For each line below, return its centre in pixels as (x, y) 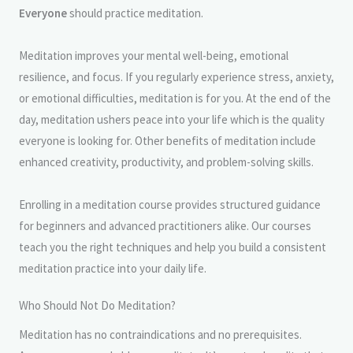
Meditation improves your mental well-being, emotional (154, 55)
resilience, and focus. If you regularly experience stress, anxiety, (176, 76)
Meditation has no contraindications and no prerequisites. (160, 334)
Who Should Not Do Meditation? (97, 305)
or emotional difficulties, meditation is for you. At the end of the (175, 98)
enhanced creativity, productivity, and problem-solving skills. (166, 162)
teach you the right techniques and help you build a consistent (173, 247)
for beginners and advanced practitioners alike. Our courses (165, 225)
